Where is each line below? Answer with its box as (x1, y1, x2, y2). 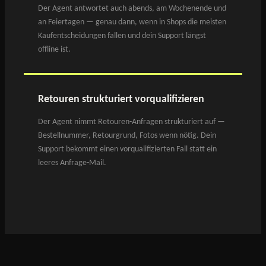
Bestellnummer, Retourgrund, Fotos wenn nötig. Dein (38, 131, 216, 140)
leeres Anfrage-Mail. (38, 159, 106, 167)
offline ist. (38, 45, 71, 54)
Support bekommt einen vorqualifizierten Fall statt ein (38, 145, 217, 154)
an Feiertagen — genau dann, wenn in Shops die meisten (38, 18, 226, 27)
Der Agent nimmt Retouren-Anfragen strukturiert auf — (38, 118, 225, 126)
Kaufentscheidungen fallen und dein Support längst (38, 31, 206, 40)
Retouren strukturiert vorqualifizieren (38, 94, 204, 104)
